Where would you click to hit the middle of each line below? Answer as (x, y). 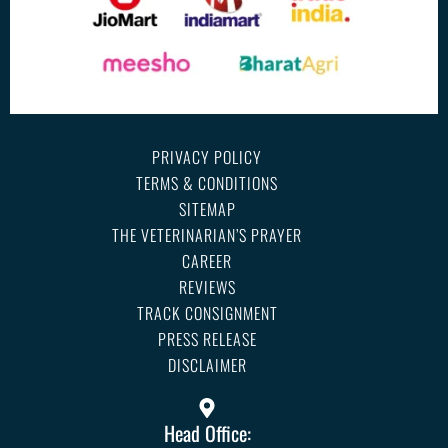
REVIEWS (207, 287)
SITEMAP (207, 209)
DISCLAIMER (207, 365)
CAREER (207, 261)
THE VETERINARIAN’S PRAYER (207, 235)
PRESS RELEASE (207, 339)
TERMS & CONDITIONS (207, 183)
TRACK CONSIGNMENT (207, 313)
